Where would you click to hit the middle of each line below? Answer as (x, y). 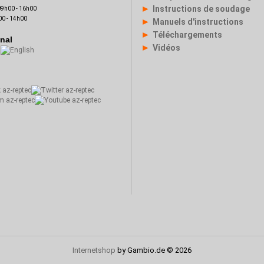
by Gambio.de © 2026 (154, 250)
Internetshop (94, 250)
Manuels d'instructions (198, 22)
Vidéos (166, 48)
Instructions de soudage (201, 9)
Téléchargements (187, 35)
